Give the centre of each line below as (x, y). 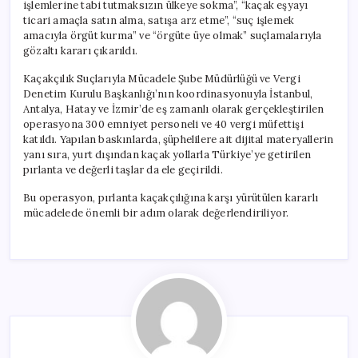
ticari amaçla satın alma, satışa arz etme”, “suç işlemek (159, 20)
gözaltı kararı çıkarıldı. (80, 50)
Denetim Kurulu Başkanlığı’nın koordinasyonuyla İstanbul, (168, 93)
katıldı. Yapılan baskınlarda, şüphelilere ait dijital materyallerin (179, 139)
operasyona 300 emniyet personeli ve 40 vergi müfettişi (163, 124)
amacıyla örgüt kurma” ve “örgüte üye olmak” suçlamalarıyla (173, 35)
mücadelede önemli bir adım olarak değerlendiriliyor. (156, 213)
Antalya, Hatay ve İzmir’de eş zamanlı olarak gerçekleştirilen (174, 109)
